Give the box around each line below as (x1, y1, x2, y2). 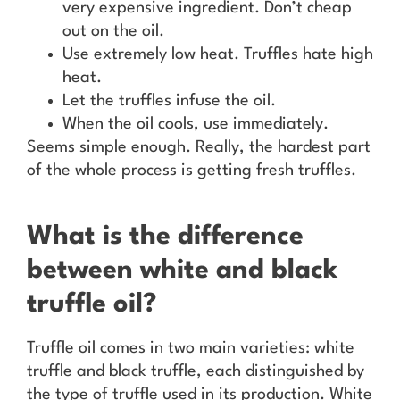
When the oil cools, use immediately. (62, 116, 329, 133)
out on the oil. (62, 23, 164, 40)
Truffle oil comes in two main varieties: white (27, 339, 354, 356)
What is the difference (27, 223, 304, 250)
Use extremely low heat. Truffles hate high (62, 46, 373, 63)
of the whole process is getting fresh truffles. (27, 162, 356, 179)
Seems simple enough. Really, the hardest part (27, 139, 371, 156)
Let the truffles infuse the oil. (62, 93, 276, 110)
